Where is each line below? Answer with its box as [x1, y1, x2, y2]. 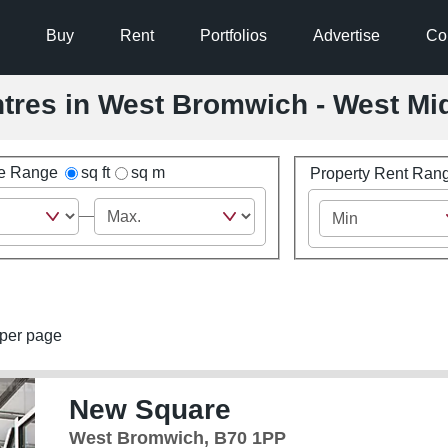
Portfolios [199, 27, 267, 44]
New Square [68, 393, 231, 425]
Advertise [312, 27, 380, 44]
